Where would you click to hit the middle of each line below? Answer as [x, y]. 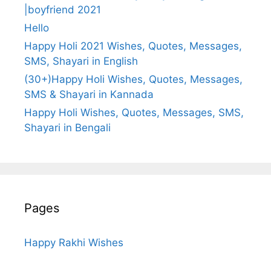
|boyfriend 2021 [63, 9]
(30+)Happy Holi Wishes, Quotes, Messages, [133, 79]
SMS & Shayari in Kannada [89, 94]
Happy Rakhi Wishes [74, 242]
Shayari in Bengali [67, 127]
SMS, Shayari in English [81, 61]
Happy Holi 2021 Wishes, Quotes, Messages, [133, 46]
